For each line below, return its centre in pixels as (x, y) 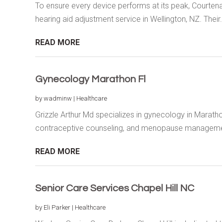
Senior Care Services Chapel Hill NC (114, 188)
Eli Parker (57, 207)
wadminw (57, 98)
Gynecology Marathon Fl (90, 79)
